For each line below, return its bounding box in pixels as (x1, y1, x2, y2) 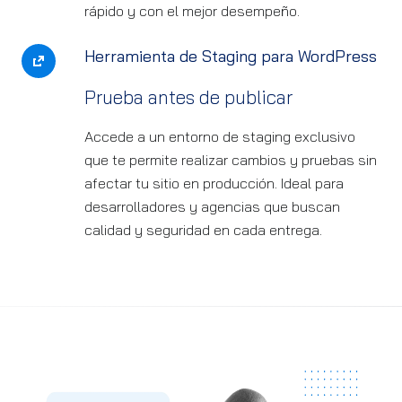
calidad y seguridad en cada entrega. (84, 221, 322, 239)
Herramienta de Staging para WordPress (84, 46, 377, 66)
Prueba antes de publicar (84, 85, 293, 109)
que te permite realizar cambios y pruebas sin (84, 151, 377, 169)
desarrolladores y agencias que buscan (84, 197, 340, 215)
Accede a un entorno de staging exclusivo (84, 127, 355, 145)
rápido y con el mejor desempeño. (84, 2, 300, 20)
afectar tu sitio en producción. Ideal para (84, 174, 344, 192)
